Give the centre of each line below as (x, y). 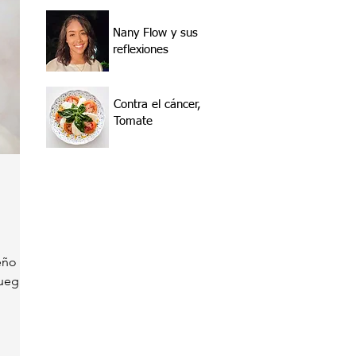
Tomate (133, 121)
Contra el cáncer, (157, 104)
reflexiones (141, 50)
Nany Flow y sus (155, 33)
